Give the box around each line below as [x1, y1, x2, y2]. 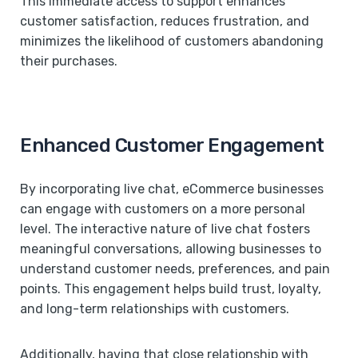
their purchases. [20, 53, 117, 69]
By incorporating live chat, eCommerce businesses [20, 181, 324, 197]
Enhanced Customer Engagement [20, 133, 324, 157]
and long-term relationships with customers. [20, 300, 289, 316]
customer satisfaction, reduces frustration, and [20, 13, 309, 29]
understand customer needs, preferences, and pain [20, 261, 330, 276]
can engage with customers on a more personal [20, 201, 305, 217]
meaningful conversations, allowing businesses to [20, 241, 321, 257]
